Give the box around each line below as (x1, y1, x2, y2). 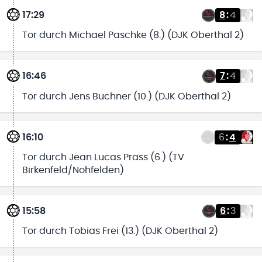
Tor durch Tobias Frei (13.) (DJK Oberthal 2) (22, 226, 218, 236)
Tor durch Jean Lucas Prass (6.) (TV (22, 152, 184, 162)
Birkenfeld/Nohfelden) (22, 165, 124, 175)
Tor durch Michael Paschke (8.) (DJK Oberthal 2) (22, 30, 244, 40)
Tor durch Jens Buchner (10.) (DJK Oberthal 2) (22, 91, 231, 101)
